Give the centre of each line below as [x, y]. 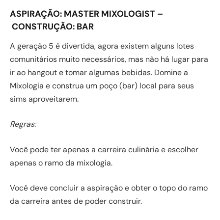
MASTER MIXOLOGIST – [113, 14]
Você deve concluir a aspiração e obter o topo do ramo [109, 188]
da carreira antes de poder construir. [76, 201]
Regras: [23, 124]
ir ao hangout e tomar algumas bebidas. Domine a [99, 72]
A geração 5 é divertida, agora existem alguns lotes [102, 46]
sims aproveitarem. [44, 99]
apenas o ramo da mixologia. [61, 163]
